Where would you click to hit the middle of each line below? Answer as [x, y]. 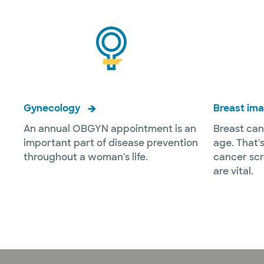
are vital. [233, 171]
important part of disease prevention [111, 143]
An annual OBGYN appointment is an [110, 128]
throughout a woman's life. [86, 157]
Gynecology [52, 108]
